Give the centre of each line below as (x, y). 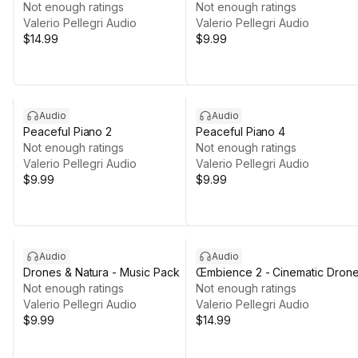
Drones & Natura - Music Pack (101, 272)
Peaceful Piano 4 (241, 131)
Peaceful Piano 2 (68, 131)
